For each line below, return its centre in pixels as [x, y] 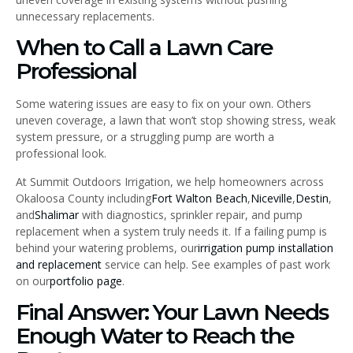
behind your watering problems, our [107, 247]
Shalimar [57, 214]
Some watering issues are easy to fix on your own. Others [163, 104]
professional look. [61, 154]
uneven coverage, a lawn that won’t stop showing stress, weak [176, 121]
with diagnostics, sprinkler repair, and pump [191, 214]
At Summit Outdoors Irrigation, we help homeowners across [170, 181]
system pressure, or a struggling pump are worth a [145, 137]
